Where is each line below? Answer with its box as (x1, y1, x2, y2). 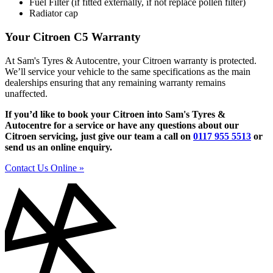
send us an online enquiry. (5, 141, 112, 152)
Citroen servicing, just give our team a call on (5, 130, 193, 141)
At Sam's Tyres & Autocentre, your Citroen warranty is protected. (5, 55, 257, 66)
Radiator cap (29, 8, 78, 19)
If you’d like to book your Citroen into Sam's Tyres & (5, 108, 225, 119)
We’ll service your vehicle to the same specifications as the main (5, 66, 250, 77)
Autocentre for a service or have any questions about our (5, 119, 239, 130)
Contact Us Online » (5, 162, 84, 173)
